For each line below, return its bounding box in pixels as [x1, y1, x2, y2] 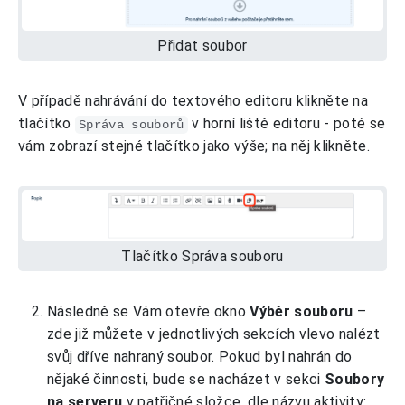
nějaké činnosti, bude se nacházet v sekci [47, 370, 325, 388]
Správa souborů [78, 117, 184, 132]
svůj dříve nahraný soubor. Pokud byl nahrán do [47, 347, 353, 365]
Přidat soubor [157, 36, 248, 54]
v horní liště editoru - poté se [187, 114, 386, 132]
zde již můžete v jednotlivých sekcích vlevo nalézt [47, 325, 381, 343]
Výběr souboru [250, 302, 353, 320]
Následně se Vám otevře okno [47, 302, 250, 320]
